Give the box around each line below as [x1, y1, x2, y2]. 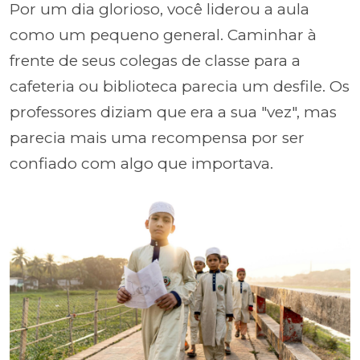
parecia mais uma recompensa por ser [10, 128, 305, 147]
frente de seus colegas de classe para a [10, 51, 301, 70]
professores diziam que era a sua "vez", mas [10, 102, 337, 121]
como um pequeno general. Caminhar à [10, 25, 317, 44]
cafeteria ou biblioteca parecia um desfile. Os [10, 76, 350, 96]
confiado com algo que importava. [10, 153, 273, 173]
